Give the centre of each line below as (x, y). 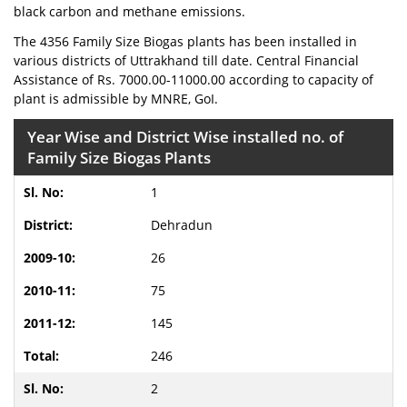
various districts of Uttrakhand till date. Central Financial (186, 60)
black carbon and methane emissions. (129, 11)
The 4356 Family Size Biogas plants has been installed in (185, 41)
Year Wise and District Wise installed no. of (185, 137)
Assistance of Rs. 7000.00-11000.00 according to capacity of (194, 79)
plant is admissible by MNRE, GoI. (116, 99)
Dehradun (182, 225)
